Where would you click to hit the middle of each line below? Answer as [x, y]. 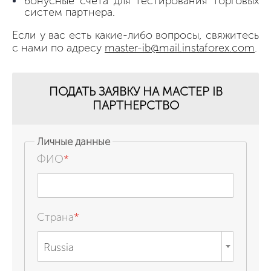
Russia [59, 247]
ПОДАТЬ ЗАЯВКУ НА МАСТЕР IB [135, 91]
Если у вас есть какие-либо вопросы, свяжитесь [135, 35]
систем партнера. [70, 12]
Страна [55, 217]
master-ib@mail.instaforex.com [180, 47]
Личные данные [73, 141]
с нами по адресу [58, 47]
